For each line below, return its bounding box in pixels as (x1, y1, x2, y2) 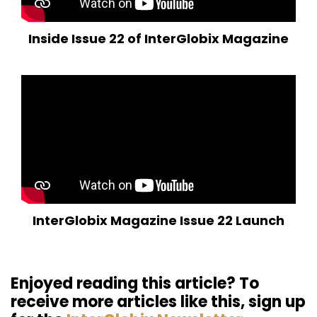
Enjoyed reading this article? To (11, 272, 259, 295)
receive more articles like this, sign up (11, 291, 306, 313)
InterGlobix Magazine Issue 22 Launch (33, 212, 284, 230)
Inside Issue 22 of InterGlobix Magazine (28, 30, 289, 48)
